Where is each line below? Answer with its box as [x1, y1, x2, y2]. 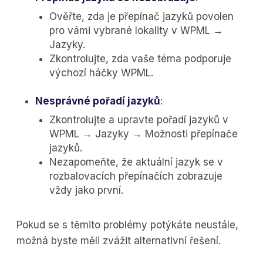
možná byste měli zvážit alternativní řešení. [16, 235, 221, 247]
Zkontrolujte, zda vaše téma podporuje [49, 53, 231, 65]
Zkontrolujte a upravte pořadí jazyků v [49, 114, 228, 126]
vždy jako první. [49, 184, 123, 197]
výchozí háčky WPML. [49, 67, 153, 79]
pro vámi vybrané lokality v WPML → [49, 25, 223, 37]
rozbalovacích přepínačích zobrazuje [49, 170, 222, 183]
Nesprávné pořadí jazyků [35, 95, 160, 107]
